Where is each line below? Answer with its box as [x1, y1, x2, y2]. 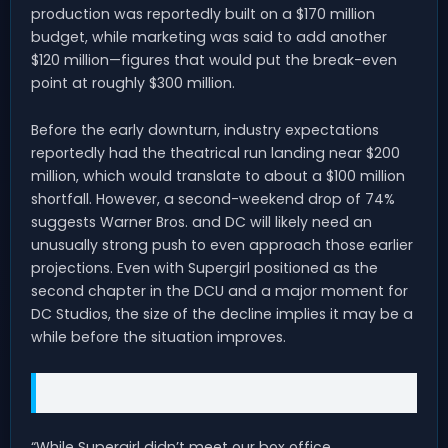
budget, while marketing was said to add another [31, 26, 387, 47]
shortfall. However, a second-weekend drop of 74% [31, 188, 395, 209]
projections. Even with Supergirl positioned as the [31, 257, 378, 278]
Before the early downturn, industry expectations [31, 119, 379, 140]
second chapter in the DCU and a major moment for [31, 280, 408, 301]
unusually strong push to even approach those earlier [31, 234, 413, 255]
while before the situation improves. [31, 326, 286, 347]
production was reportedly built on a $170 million [31, 3, 375, 24]
